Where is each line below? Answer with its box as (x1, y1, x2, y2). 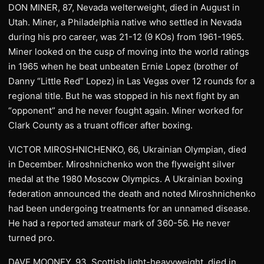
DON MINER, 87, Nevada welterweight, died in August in (8, 1, 240, 13)
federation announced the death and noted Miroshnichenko (8, 187, 256, 199)
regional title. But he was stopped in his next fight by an (8, 90, 239, 101)
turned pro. (8, 232, 55, 243)
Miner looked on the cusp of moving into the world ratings (8, 45, 249, 57)
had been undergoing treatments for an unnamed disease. (8, 202, 250, 214)
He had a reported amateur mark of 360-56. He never (8, 217, 230, 229)
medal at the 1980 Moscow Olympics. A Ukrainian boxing (8, 173, 243, 184)
